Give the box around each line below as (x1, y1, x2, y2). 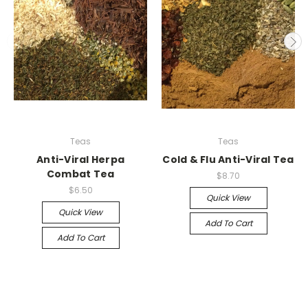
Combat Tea (46, 166, 115, 181)
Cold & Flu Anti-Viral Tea (162, 152, 294, 166)
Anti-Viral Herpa (36, 152, 124, 166)
